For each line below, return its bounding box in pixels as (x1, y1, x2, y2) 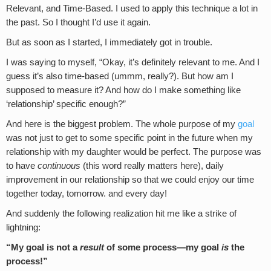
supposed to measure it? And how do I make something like (6, 85, 241, 96)
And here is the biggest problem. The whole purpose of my (6, 119, 238, 129)
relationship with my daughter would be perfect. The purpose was (6, 147, 261, 157)
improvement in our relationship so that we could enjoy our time (6, 175, 254, 185)
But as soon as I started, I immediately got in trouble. (6, 38, 212, 48)
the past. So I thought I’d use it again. (6, 18, 151, 28)
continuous (38, 161, 80, 171)
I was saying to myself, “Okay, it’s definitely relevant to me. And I (6, 57, 260, 68)
